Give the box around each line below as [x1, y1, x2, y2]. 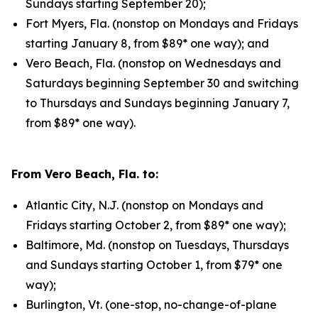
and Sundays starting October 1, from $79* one [26, 258, 283, 272]
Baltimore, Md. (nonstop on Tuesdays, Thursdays [26, 238, 289, 252]
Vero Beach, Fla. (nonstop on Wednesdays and [26, 56, 281, 70]
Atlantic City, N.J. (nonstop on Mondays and [26, 198, 263, 212]
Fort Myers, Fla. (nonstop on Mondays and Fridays [26, 16, 298, 31]
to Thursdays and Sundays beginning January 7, [26, 96, 290, 110]
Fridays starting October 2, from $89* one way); [26, 218, 286, 232]
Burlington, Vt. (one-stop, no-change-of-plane [26, 297, 277, 312]
